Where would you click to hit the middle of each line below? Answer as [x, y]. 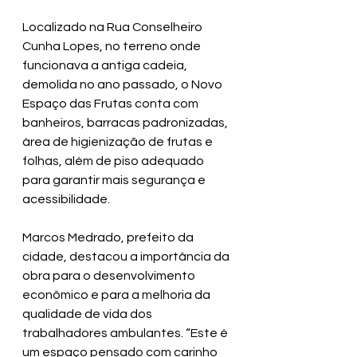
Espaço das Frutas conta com [112, 104]
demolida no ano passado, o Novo [124, 84]
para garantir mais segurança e [115, 180]
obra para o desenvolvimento [110, 276]
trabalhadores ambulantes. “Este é [126, 333]
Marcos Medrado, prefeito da [109, 237]
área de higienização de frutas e [119, 142]
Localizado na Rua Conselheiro [114, 27]
